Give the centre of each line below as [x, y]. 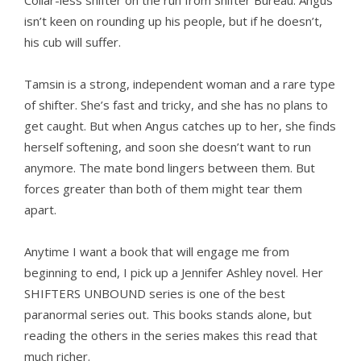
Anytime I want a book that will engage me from [157, 252]
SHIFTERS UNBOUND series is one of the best [155, 294]
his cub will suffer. [73, 42]
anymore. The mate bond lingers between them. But [170, 168]
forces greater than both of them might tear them [163, 189]
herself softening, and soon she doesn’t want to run [168, 147]
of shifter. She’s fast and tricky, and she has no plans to [176, 105]
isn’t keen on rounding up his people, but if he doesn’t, [173, 21]
